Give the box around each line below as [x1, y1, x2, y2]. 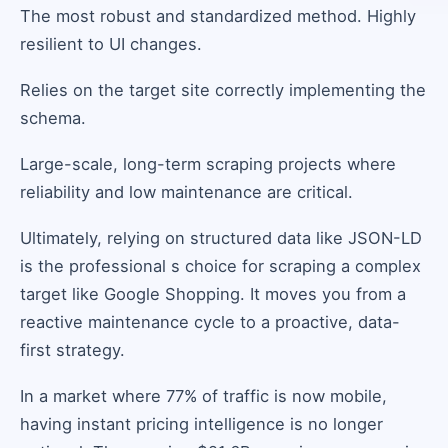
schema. [20, 108, 86, 128]
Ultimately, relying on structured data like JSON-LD [20, 228, 422, 248]
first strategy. [20, 340, 125, 360]
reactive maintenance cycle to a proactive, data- [20, 312, 400, 332]
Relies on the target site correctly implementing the [20, 80, 426, 100]
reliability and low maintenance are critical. [20, 182, 353, 202]
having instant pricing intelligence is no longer [20, 414, 383, 434]
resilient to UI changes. [20, 34, 202, 54]
